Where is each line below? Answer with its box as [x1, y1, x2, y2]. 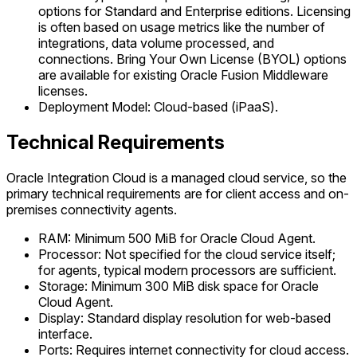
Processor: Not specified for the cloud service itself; [38, 245, 335, 262]
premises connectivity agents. [6, 201, 177, 218]
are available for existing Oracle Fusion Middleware [38, 66, 328, 83]
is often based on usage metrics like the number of [38, 18, 325, 35]
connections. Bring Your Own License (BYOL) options [38, 50, 347, 67]
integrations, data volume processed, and [38, 34, 274, 51]
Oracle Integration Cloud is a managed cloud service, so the [6, 169, 347, 186]
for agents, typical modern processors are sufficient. [38, 261, 336, 278]
